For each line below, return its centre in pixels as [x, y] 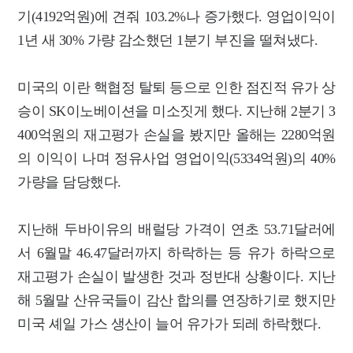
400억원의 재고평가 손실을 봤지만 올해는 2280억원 [176, 134]
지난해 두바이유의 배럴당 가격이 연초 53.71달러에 [176, 229]
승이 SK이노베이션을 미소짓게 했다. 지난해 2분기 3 [176, 111]
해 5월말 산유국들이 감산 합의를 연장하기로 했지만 [176, 300]
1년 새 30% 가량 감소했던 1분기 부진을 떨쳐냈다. [168, 40]
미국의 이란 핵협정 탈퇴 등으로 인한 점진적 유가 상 [176, 87]
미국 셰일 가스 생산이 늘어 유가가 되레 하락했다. [169, 323]
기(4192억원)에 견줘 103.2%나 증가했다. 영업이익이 [176, 16]
